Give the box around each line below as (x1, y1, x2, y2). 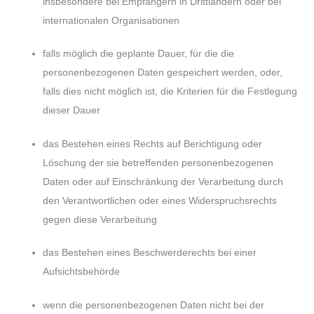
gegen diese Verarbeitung (43, 214, 158, 225)
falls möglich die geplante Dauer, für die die (43, 48, 235, 60)
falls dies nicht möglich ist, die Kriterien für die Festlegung (43, 86, 298, 97)
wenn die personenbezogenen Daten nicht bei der (43, 299, 265, 310)
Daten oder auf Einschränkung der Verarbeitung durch (43, 176, 284, 187)
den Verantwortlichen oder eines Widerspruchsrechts (43, 195, 278, 206)
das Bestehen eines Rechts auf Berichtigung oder (43, 138, 263, 149)
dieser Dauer (43, 105, 101, 116)
